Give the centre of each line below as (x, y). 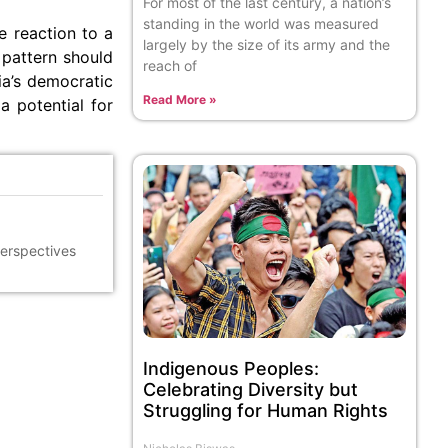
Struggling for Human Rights (266, 410)
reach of (170, 65)
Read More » (180, 99)
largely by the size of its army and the (267, 44)
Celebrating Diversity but (251, 389)
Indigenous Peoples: (231, 368)
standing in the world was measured (261, 23)
